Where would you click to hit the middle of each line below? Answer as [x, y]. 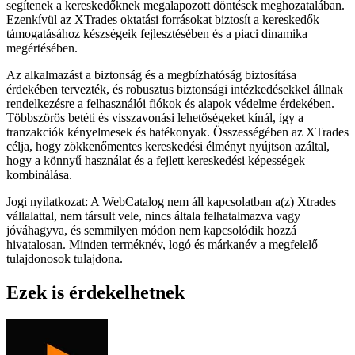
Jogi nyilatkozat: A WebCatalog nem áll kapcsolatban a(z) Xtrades [171, 201]
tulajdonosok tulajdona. [65, 258]
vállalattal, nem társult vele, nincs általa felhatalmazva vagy [153, 216]
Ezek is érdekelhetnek [95, 292]
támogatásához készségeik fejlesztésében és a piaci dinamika [157, 33]
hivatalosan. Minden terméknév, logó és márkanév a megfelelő [162, 244]
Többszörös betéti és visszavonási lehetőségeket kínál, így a [155, 117]
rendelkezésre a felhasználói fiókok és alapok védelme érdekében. [170, 103]
